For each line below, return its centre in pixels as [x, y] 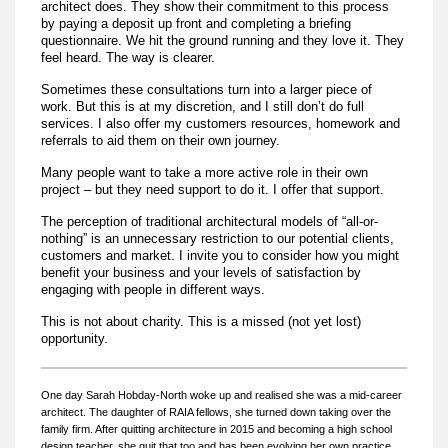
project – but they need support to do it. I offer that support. [213, 189]
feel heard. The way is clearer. [128, 57]
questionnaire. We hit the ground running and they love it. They [223, 40]
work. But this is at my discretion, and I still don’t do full [203, 106]
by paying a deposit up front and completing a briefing [196, 23]
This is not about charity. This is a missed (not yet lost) [201, 321]
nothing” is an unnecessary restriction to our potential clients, [218, 238]
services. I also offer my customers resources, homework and [221, 123]
